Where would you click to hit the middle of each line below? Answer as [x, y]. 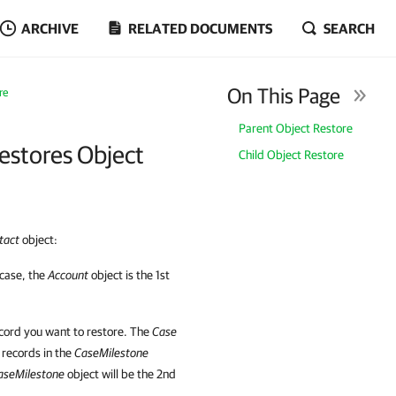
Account [68, 275]
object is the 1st [129, 275]
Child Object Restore [292, 155]
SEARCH [349, 28]
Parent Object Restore [296, 128]
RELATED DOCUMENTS [200, 28]
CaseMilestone [111, 353]
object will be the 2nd [120, 374]
